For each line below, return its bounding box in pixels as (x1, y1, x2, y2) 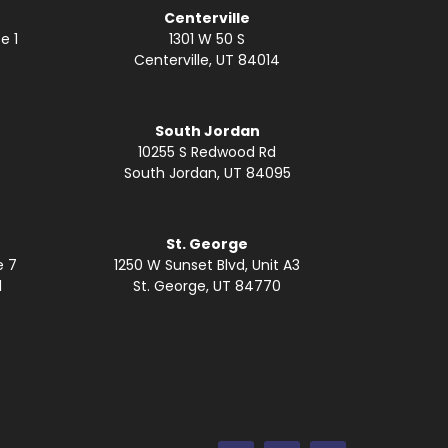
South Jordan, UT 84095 (123, 162, 291, 183)
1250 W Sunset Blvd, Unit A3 (114, 254, 301, 275)
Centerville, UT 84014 (134, 49, 281, 70)
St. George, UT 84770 (133, 275, 282, 296)
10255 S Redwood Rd (138, 141, 277, 162)
